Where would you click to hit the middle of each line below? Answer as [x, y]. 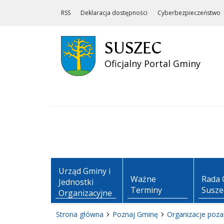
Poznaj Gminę [135, 214]
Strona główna [80, 214]
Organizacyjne [85, 193]
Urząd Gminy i [84, 171]
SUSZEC [133, 48]
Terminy [146, 190]
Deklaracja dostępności [114, 13]
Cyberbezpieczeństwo [189, 13]
